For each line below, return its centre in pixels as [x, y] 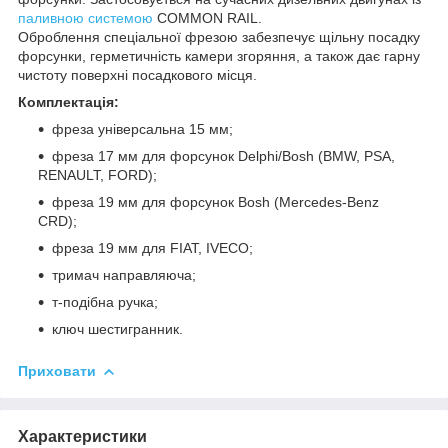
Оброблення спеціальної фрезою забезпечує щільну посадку [219, 36]
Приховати [57, 370]
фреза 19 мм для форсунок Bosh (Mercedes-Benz [215, 201]
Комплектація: [68, 101]
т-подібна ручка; [105, 301]
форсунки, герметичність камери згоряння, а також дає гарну [219, 55]
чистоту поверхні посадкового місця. [137, 74]
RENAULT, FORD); [97, 174]
